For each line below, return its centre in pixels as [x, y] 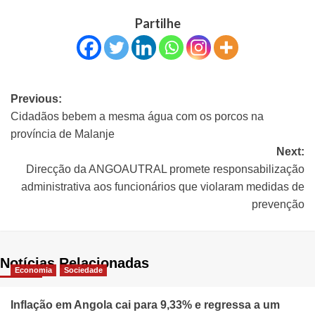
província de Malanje [63, 134]
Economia [33, 270]
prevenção [278, 204]
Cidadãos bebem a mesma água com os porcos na [137, 116]
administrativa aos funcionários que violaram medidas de [163, 186]
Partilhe [157, 23]
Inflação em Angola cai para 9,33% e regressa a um [145, 304]
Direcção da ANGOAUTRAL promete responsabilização [165, 169]
